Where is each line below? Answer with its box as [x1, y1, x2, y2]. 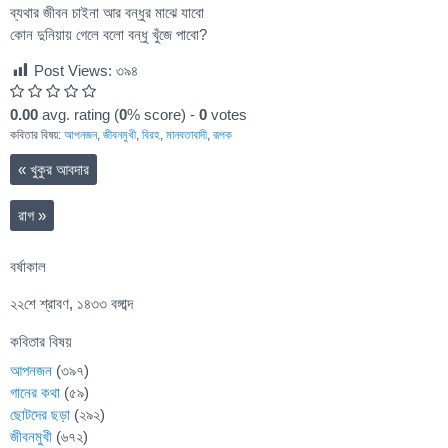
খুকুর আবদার [26, 160, 89, 178]
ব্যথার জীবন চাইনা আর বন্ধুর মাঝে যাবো [10, 4, 204, 22]
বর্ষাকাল [10, 258, 46, 276]
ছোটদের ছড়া [10, 406, 70, 424]
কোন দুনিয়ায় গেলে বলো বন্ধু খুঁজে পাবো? [10, 26, 207, 44]
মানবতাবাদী [166, 127, 207, 142]
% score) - [127, 105, 199, 123]
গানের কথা [10, 384, 60, 402]
